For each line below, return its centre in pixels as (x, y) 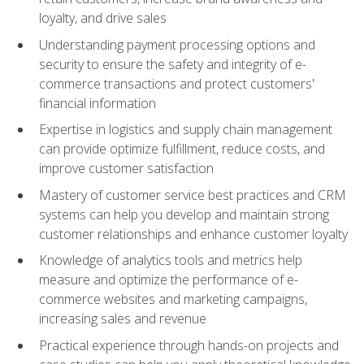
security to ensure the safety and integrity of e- (173, 64)
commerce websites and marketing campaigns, (173, 299)
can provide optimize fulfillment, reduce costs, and (182, 149)
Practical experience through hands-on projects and (189, 345)
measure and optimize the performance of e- (169, 280)
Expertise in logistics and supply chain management (186, 130)
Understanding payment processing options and (177, 44)
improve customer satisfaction (126, 169)
